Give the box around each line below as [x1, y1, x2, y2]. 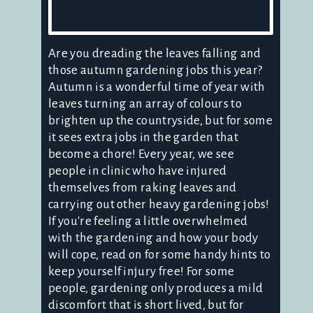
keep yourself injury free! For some [48, 265, 235, 279]
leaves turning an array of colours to [48, 97, 242, 111]
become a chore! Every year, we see [48, 147, 234, 161]
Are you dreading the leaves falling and [48, 47, 261, 61]
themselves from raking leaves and [48, 181, 237, 195]
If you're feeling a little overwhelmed [48, 214, 248, 228]
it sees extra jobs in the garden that [48, 131, 238, 145]
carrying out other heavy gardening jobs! [48, 198, 270, 212]
